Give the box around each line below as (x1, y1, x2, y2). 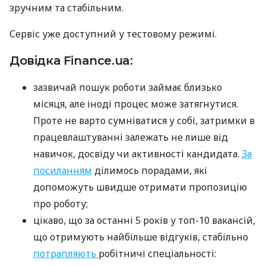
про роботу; (33, 197, 88, 211)
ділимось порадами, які (92, 164, 207, 178)
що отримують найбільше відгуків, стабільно (33, 230, 248, 244)
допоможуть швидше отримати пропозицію (33, 180, 247, 194)
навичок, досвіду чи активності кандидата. (33, 147, 242, 161)
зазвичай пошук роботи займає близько (33, 81, 222, 94)
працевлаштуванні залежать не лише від (33, 131, 228, 144)
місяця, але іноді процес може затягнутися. (33, 97, 238, 111)
